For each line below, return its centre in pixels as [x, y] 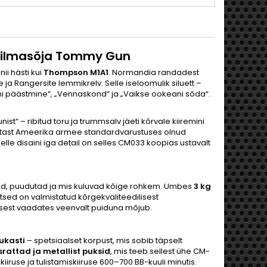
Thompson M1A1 [76, 72]
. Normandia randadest [154, 72]
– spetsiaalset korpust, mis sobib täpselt [104, 240]
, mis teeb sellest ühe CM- [160, 251]
